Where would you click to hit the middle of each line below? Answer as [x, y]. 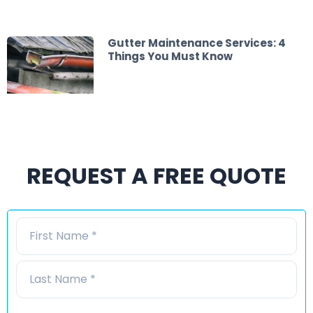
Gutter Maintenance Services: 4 [196, 43]
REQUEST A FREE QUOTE [156, 175]
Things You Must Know [170, 56]
